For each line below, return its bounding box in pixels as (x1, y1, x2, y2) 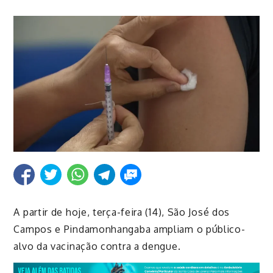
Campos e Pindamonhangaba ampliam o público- (13, 223, 246, 236)
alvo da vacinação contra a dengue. (13, 240, 181, 253)
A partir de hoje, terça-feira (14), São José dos (13, 206, 230, 219)
